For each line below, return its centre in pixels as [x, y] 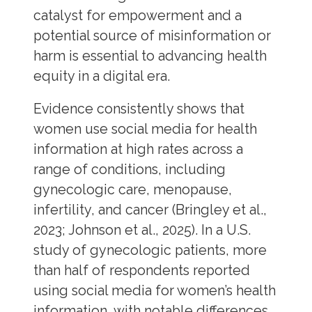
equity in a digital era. [101, 77]
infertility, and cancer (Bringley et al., [150, 210]
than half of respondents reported [141, 270]
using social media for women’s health [154, 290]
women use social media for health [145, 129]
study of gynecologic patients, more [150, 250]
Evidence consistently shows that [139, 109]
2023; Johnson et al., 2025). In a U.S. [142, 230]
